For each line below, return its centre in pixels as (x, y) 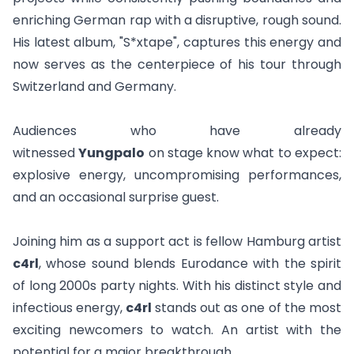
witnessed (46, 153)
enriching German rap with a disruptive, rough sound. (177, 21)
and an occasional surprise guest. (116, 198)
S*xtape (149, 43)
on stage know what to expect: (243, 153)
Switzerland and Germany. (94, 87)
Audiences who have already (177, 131)
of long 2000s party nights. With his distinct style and (177, 286)
